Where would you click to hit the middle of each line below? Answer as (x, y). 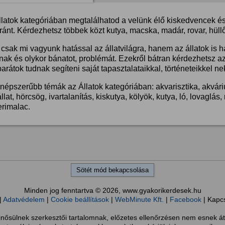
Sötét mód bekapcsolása (113, 170)
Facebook (185, 199)
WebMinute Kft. (139, 199)
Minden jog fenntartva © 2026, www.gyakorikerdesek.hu (113, 190)
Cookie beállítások (80, 199)
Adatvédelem (24, 199)
